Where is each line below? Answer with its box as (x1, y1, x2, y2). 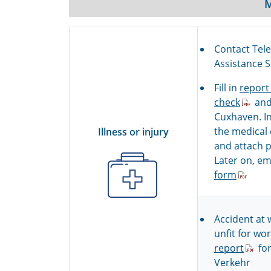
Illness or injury (98, 125, 169, 139)
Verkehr (214, 256, 250, 269)
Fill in (214, 81, 240, 94)
